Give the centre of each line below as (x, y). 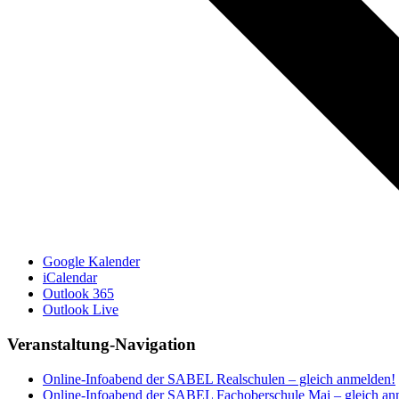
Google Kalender (91, 262)
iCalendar (70, 278)
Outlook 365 (78, 294)
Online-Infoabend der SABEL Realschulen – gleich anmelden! (219, 379)
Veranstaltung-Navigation (102, 344)
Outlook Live (81, 310)
